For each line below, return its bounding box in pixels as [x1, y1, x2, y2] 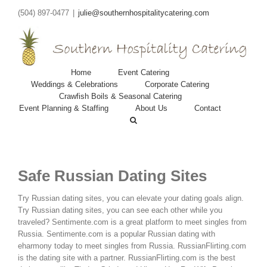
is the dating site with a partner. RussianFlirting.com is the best [18, 253, 235, 262]
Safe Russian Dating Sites [18, 167, 207, 185]
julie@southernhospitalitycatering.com [78, 8, 209, 17]
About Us [135, 103, 167, 113]
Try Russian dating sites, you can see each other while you [18, 205, 222, 215]
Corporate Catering [145, 79, 209, 89]
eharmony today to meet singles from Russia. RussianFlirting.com [18, 241, 246, 250]
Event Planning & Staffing [19, 103, 108, 113]
